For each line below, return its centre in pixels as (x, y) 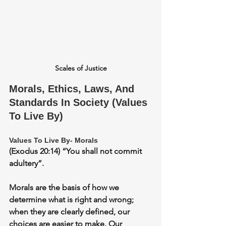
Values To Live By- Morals (53, 140)
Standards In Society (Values (80, 103)
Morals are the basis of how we (65, 188)
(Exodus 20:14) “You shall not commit (76, 151)
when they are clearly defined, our (70, 212)
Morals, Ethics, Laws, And (73, 89)
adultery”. (26, 163)
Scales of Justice (81, 68)
